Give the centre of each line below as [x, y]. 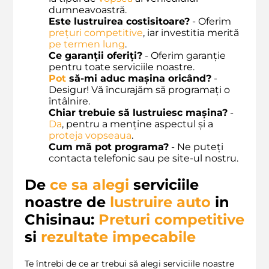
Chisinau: [62, 220]
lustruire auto [160, 202]
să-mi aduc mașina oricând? [139, 79]
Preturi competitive [171, 220]
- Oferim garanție [184, 56]
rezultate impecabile [118, 237]
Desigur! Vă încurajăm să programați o [139, 90]
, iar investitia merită [191, 33]
